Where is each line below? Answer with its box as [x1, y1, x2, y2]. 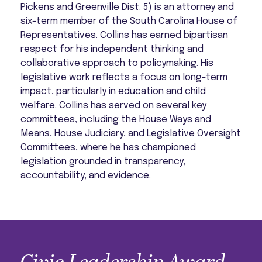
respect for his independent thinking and [20, 44, 204, 54]
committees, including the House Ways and [20, 114, 212, 125]
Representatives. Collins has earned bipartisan [20, 30, 229, 40]
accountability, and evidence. [20, 170, 151, 181]
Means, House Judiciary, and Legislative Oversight [20, 128, 242, 139]
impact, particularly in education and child [20, 86, 206, 96]
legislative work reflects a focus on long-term [20, 72, 228, 82]
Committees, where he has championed [20, 142, 196, 153]
